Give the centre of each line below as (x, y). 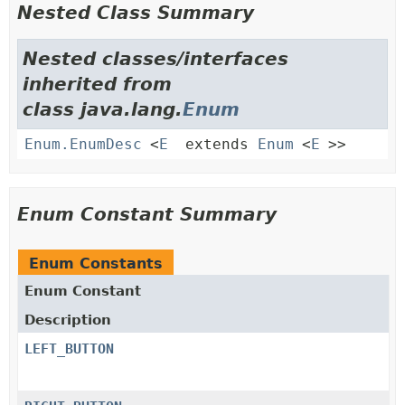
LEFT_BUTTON (69, 349)
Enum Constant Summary (147, 214)
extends (217, 144)
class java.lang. (103, 109)
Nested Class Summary (136, 13)
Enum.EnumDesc (83, 144)
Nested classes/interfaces (155, 59)
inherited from (97, 84)
